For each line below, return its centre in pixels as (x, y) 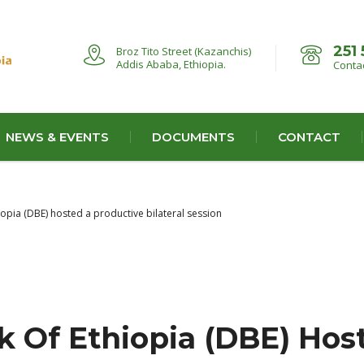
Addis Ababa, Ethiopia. (171, 64)
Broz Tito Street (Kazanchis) (184, 51)
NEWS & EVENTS (57, 137)
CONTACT (309, 137)
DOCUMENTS (193, 137)
